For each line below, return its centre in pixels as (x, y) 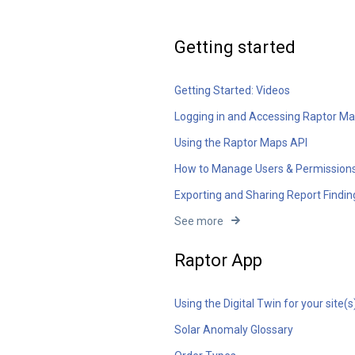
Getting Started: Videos (233, 90)
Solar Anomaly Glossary (234, 330)
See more (199, 221)
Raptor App (219, 260)
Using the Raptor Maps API (241, 142)
